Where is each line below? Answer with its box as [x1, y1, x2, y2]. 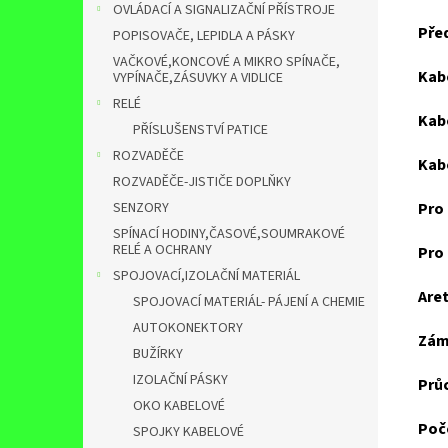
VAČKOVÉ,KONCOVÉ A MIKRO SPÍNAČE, [113, 52, 340, 72]
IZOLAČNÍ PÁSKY [133, 370, 228, 390]
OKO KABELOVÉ [133, 396, 225, 416]
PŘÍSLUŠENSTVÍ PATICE [133, 120, 268, 140]
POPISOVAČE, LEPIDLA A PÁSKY [113, 26, 295, 46]
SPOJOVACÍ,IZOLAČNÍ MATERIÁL [113, 266, 300, 286]
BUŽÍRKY [133, 344, 183, 364]
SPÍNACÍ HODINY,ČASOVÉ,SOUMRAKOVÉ [113, 224, 345, 244]
